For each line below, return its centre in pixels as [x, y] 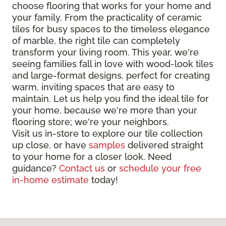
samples [107, 145]
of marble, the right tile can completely [96, 41]
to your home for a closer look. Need [92, 157]
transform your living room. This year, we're [105, 52]
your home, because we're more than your [105, 110]
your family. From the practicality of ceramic [107, 18]
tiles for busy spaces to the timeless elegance [111, 29]
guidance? [36, 168]
